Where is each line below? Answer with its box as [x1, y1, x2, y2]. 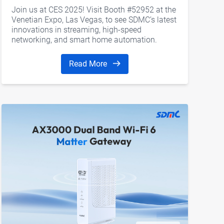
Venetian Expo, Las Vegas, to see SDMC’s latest [11, 14, 176, 24]
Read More [68, 58, 109, 68]
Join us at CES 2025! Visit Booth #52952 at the [11, 4, 176, 14]
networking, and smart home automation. [11, 34, 157, 44]
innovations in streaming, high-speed [11, 24, 141, 34]
